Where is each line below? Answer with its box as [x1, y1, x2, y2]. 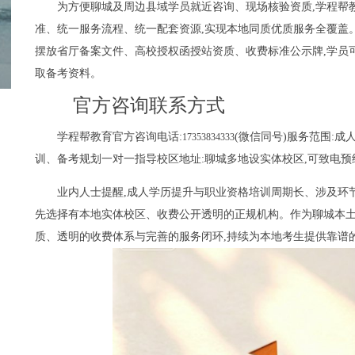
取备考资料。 [35, 67, 101, 80]
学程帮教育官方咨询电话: [57, 131, 182, 143]
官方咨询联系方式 [73, 95, 225, 116]
